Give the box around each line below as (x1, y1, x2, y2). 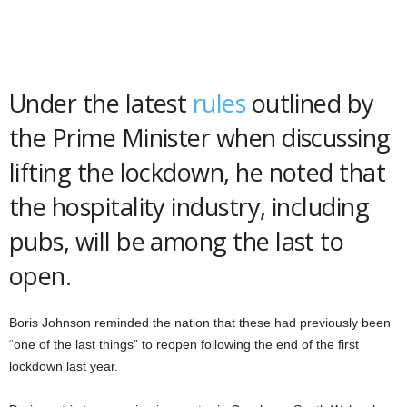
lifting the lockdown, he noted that (9, 155, 386, 189)
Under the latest (9, 86, 193, 120)
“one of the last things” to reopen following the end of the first (9, 337, 359, 352)
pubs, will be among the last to (9, 224, 344, 258)
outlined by (245, 86, 374, 120)
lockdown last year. (9, 359, 118, 373)
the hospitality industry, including (9, 190, 370, 223)
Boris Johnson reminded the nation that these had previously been (9, 315, 391, 330)
